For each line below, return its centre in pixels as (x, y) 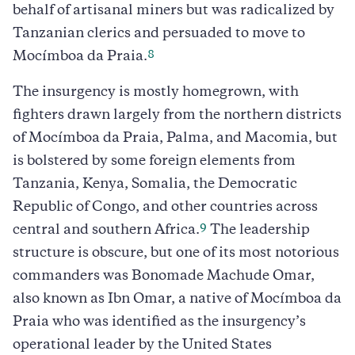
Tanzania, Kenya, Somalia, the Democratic (155, 184)
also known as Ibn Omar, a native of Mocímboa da (177, 299)
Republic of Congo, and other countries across (165, 207)
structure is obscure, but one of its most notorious (176, 253)
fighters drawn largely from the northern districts (177, 115)
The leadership (258, 230)
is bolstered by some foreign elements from (154, 161)
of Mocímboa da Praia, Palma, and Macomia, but (175, 138)
